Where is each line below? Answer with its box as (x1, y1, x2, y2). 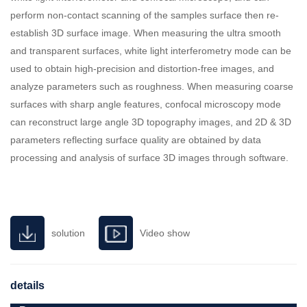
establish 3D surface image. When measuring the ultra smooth (10, 27, 281, 38)
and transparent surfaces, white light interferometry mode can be (10, 45, 291, 56)
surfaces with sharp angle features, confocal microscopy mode (10, 99, 281, 110)
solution (51, 228, 85, 238)
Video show (140, 228, 190, 238)
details (10, 280, 45, 291)
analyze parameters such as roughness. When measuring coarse (10, 81, 293, 92)
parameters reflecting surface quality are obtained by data (10, 134, 261, 145)
